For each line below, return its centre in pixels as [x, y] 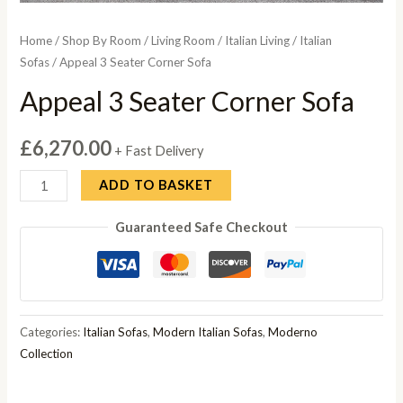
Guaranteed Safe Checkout [201, 227]
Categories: [52, 332]
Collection [47, 354]
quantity [44, 303]
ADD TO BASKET [156, 185]
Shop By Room [102, 40]
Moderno [293, 332]
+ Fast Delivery [159, 150]
